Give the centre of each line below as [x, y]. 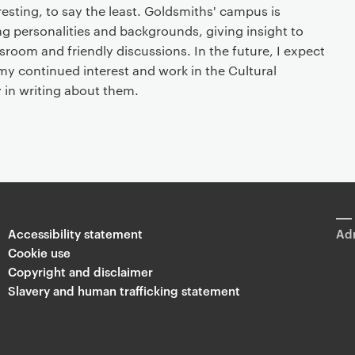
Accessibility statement [75, 233]
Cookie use [39, 252]
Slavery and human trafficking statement [124, 290]
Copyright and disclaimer [80, 271]
